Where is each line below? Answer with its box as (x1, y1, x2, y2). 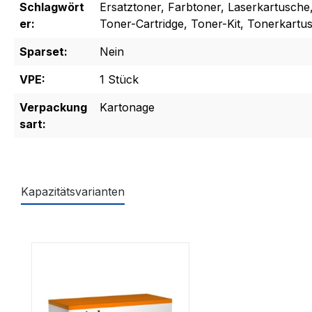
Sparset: (19, 45, 68, 59)
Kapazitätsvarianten (21, 185, 125, 199)
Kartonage (100, 100, 155, 115)
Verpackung (19, 100, 87, 115)
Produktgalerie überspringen (31, 226, 182, 241)
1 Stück (100, 72, 139, 87)
